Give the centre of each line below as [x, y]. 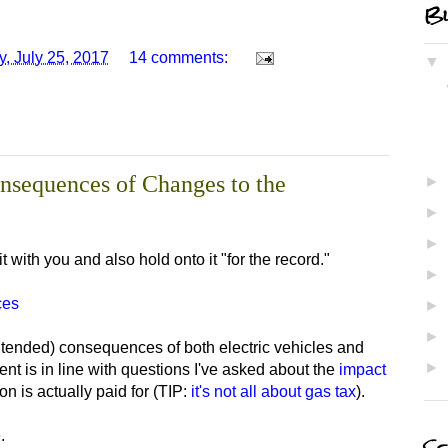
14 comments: [180, 57]
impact [362, 370]
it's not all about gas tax [273, 392]
